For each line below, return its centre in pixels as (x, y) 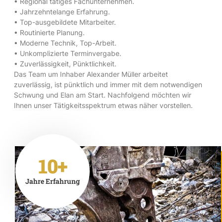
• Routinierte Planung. (49, 32)
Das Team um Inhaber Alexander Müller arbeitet (91, 74)
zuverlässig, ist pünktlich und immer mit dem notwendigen (108, 84)
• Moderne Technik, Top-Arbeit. (65, 43)
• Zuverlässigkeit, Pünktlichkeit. (65, 63)
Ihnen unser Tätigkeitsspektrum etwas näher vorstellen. (103, 105)
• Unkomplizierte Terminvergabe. (68, 53)
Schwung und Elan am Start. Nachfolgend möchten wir (103, 95)
